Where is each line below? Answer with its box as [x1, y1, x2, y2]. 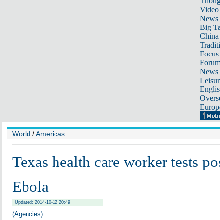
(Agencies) [12, 210, 43, 218]
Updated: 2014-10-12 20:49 [15, 200, 70, 205]
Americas [36, 130, 65, 137]
